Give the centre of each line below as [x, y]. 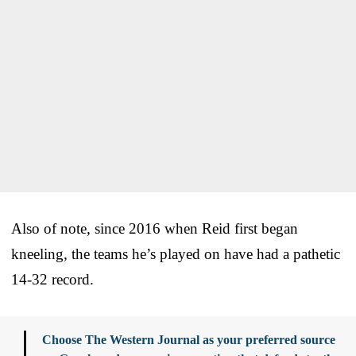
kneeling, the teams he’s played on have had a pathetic [176, 253]
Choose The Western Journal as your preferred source [189, 339]
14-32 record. [52, 279]
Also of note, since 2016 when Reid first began [155, 228]
